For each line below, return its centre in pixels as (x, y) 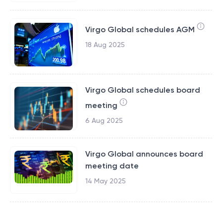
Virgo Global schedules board (142, 90)
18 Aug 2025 (105, 45)
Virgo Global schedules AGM (140, 29)
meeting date (112, 166)
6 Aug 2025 (104, 120)
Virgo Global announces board (144, 154)
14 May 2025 (105, 181)
